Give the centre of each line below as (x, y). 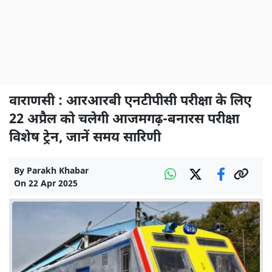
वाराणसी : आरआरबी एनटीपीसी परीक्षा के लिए (130, 102)
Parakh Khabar (58, 172)
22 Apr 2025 (53, 184)
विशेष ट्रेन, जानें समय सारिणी (85, 138)
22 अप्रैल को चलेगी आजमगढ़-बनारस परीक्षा (124, 120)
